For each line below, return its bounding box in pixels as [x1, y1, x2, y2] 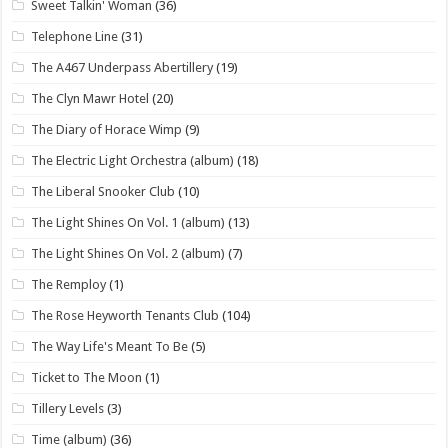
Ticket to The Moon [31, 369, 143, 385]
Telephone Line [31, 28, 119, 44]
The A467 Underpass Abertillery [31, 59, 214, 75]
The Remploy [31, 276, 107, 292]
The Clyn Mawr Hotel [31, 90, 150, 106]
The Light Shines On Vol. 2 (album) [31, 245, 226, 261]
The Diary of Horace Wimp [31, 121, 183, 137]
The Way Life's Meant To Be [31, 338, 189, 354]
